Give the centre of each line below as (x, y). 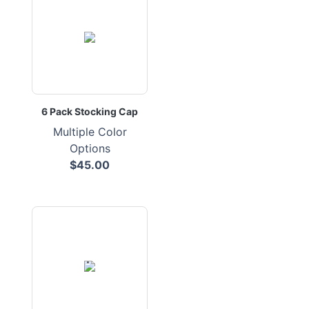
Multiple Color (90, 132)
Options (90, 148)
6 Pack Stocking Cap (90, 111)
